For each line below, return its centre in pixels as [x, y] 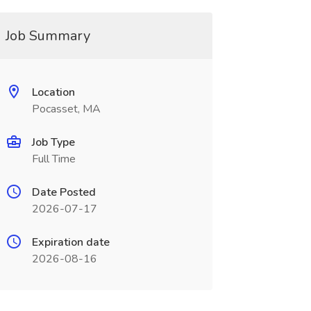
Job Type [53, 142]
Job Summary [48, 36]
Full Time [53, 159]
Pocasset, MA [66, 109]
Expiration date [70, 242]
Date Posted [64, 192]
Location [53, 92]
